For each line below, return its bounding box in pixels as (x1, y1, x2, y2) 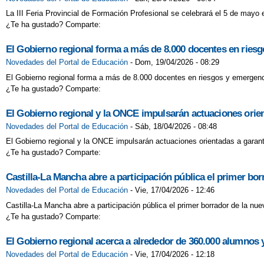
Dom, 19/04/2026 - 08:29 (135, 58, 219, 67)
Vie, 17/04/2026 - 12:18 (135, 249, 214, 259)
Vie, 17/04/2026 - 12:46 (135, 186, 214, 195)
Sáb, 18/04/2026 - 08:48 (135, 121, 217, 131)
